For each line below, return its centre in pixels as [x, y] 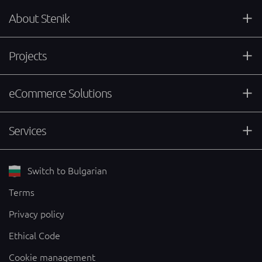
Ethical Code [35, 236]
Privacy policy [37, 214]
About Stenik [39, 18]
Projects [28, 56]
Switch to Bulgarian [66, 171]
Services [27, 131]
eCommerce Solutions [60, 93]
